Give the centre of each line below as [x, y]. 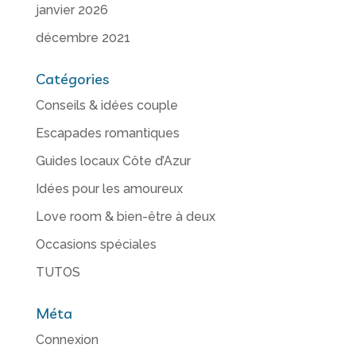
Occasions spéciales [96, 245]
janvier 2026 [72, 10]
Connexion [67, 340]
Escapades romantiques [107, 133]
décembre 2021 [83, 38]
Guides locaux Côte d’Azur [113, 161]
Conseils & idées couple [106, 106]
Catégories [72, 79]
